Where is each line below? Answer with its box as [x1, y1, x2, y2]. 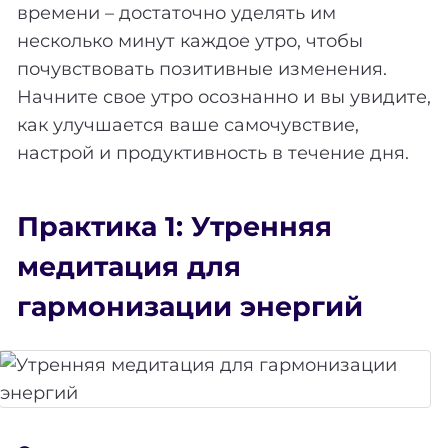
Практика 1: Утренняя [17, 210, 332, 244]
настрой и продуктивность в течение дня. [17, 141, 409, 164]
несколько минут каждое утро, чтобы [17, 29, 363, 52]
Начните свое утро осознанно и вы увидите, [17, 85, 431, 108]
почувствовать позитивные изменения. [17, 57, 387, 80]
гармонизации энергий [17, 290, 363, 324]
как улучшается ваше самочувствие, [17, 113, 359, 136]
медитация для [17, 250, 241, 284]
